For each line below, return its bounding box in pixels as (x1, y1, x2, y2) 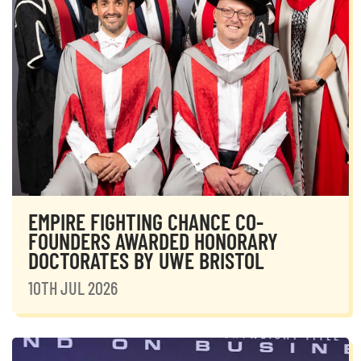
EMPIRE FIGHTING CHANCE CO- (28, 208, 263, 235)
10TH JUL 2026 (28, 277, 118, 298)
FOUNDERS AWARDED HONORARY (28, 227, 278, 255)
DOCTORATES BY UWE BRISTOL (28, 247, 264, 274)
